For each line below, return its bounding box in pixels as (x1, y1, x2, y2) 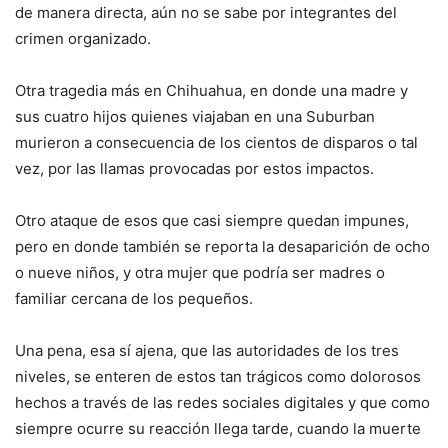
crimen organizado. (15, 28, 151, 48)
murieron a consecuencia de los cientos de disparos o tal (15, 132, 418, 152)
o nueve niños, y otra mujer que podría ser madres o (15, 262, 385, 282)
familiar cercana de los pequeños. (15, 288, 253, 308)
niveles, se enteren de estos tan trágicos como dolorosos (15, 366, 421, 386)
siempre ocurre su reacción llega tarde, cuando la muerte (15, 418, 421, 438)
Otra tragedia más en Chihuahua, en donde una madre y (15, 80, 408, 100)
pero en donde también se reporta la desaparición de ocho (15, 236, 430, 256)
